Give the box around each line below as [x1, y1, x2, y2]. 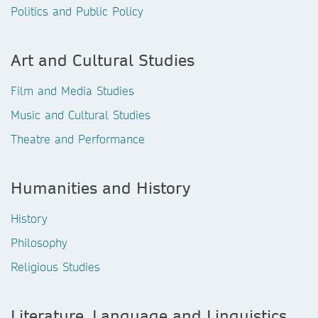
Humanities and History [11, 177, 190, 197]
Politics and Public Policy [11, 4, 143, 18]
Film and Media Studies [11, 83, 134, 98]
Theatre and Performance [11, 131, 145, 146]
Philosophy [11, 235, 67, 250]
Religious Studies [11, 259, 100, 274]
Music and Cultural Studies [11, 107, 150, 122]
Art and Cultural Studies [11, 50, 194, 70]
